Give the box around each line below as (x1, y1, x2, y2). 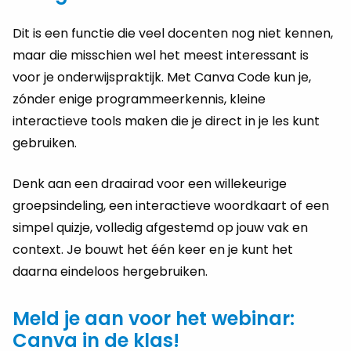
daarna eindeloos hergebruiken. (13, 262, 208, 280)
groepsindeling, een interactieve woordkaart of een (13, 196, 329, 215)
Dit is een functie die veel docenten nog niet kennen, (13, 24, 333, 42)
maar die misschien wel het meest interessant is (13, 45, 309, 64)
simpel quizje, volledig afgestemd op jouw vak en (13, 218, 308, 237)
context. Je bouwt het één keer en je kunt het (13, 240, 293, 259)
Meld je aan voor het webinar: (13, 305, 295, 331)
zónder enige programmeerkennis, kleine (13, 89, 266, 108)
